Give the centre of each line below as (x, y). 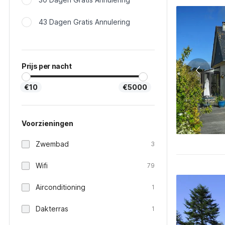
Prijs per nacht (47, 66)
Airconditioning (61, 187)
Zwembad (52, 144)
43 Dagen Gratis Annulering (84, 22)
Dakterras (52, 209)
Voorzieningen (47, 123)
